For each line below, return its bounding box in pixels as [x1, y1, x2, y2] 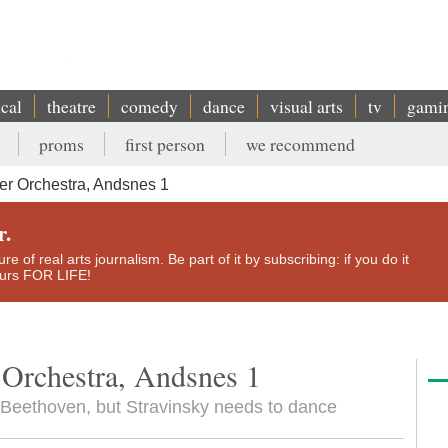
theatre [47, 94, 96, 118]
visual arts [270, 94, 343, 118]
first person [125, 132, 205, 156]
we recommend [246, 132, 355, 156]
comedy [121, 94, 178, 118]
